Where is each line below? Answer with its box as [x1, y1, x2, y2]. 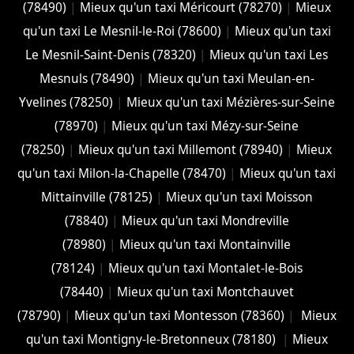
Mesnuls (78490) [39, 70, 134, 87]
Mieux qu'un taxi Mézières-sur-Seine [126, 93, 335, 111]
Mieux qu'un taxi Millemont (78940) [78, 141, 284, 158]
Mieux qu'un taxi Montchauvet [116, 283, 294, 300]
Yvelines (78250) [18, 93, 113, 111]
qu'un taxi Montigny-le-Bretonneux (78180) [25, 330, 279, 348]
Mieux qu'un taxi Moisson [165, 188, 313, 205]
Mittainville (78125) [40, 188, 153, 205]
